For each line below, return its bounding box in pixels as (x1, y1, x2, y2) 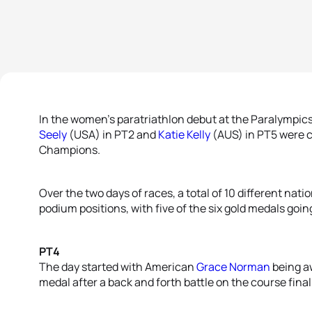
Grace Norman (196, 259, 270, 274)
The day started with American (39, 259, 196, 274)
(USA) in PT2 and (67, 127, 158, 142)
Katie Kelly (158, 127, 210, 142)
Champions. (39, 142, 102, 157)
